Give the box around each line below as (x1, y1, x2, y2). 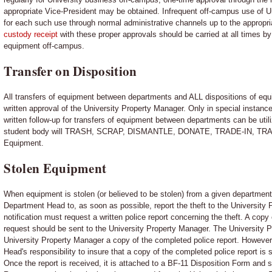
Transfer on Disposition (4, 61, 137, 80)
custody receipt (4, 29, 61, 39)
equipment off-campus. (4, 41, 85, 50)
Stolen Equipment (4, 158, 107, 177)
